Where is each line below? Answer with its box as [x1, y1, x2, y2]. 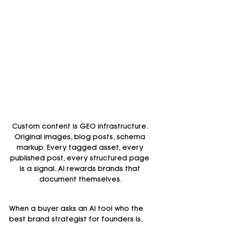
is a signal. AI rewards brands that [19, 166, 142, 174]
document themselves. [39, 177, 122, 184]
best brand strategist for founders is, [9, 216, 144, 224]
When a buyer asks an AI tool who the [9, 206, 145, 213]
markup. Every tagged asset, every [16, 145, 145, 152]
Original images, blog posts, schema [14, 134, 147, 142]
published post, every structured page [10, 155, 151, 163]
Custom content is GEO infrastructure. [12, 124, 150, 131]
